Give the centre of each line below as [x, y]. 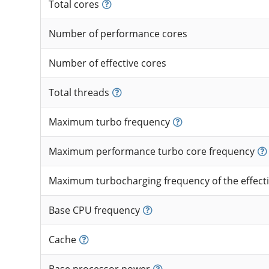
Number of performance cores [118, 34]
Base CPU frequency [94, 210]
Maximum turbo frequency [109, 122]
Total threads [79, 93]
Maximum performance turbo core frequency [151, 152]
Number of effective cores [107, 63]
